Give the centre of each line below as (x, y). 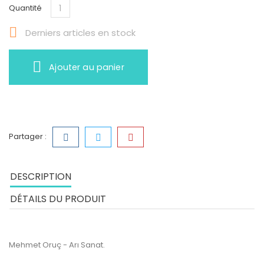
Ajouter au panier (87, 67)
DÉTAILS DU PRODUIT (58, 199)
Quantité (25, 8)
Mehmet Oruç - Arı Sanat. (57, 245)
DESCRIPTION (41, 176)
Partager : (28, 136)
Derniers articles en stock (79, 33)
